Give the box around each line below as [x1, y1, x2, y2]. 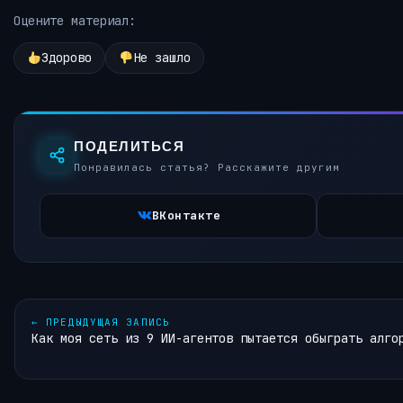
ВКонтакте [151, 208, 221, 224]
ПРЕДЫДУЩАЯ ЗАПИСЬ [39, 316, 170, 329]
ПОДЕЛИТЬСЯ [74, 138, 184, 156]
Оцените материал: [13, 12, 136, 29]
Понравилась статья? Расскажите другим [74, 161, 340, 175]
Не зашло [132, 49, 191, 67]
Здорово [40, 49, 92, 67]
